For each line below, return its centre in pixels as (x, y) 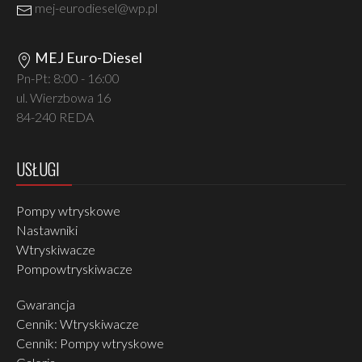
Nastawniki (47, 230)
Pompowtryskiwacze (74, 269)
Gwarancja (46, 305)
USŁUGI (38, 169)
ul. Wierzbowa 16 (63, 98)
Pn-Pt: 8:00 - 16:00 (68, 78)
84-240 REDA (55, 117)
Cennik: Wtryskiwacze (78, 324)
